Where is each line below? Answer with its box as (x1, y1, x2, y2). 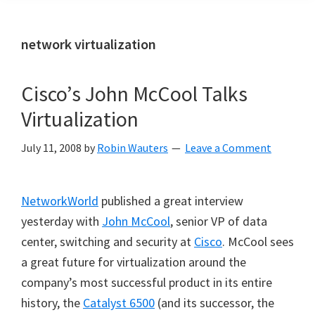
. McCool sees (222, 233, 294, 250)
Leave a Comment (185, 141, 271, 155)
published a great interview (98, 193, 243, 209)
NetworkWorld (21, 193, 98, 209)
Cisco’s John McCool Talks (21, 80, 247, 107)
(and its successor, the (155, 295, 274, 311)
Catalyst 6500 (83, 295, 155, 311)
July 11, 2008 (21, 141, 82, 155)
